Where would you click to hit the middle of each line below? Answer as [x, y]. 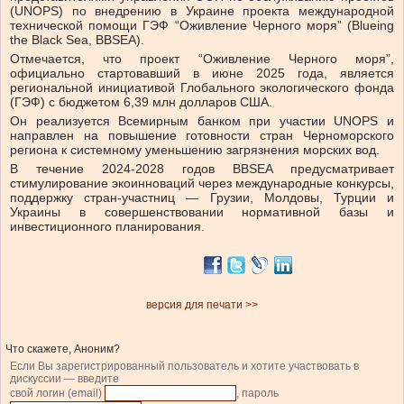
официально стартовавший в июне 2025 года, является [202, 73]
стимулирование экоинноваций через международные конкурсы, [202, 184]
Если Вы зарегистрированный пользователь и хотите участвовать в [184, 367]
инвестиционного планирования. [107, 227]
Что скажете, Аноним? [63, 349]
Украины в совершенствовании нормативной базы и [202, 212]
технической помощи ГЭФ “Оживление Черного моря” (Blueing [202, 26]
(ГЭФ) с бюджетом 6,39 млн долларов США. [141, 102]
